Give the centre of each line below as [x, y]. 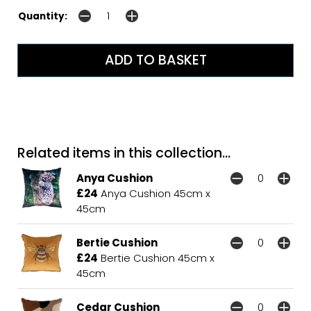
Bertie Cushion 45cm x [156, 258]
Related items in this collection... [124, 153]
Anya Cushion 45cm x [154, 194]
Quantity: [43, 17]
